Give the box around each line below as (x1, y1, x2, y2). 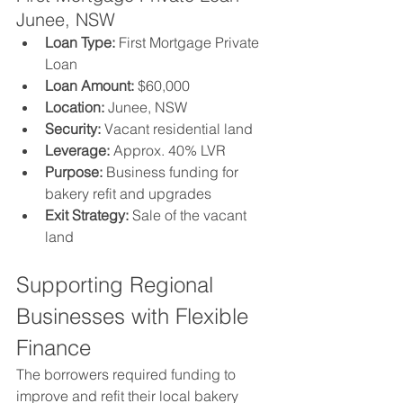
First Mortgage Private (115, 33, 263, 51)
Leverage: (45, 141, 110, 159)
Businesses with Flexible (16, 303, 255, 329)
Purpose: (45, 163, 103, 181)
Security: (45, 120, 101, 138)
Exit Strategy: (45, 206, 129, 224)
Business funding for (103, 163, 242, 181)
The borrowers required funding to (16, 365, 239, 383)
